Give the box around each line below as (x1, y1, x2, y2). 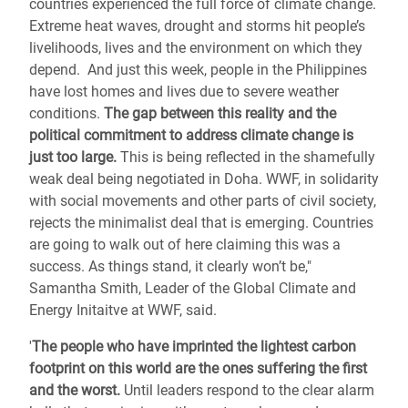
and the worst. (29, 382, 120, 399)
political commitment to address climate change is (29, 127, 353, 144)
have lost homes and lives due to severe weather (29, 83, 339, 100)
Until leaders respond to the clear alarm (120, 382, 374, 399)
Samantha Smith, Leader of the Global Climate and (29, 280, 356, 297)
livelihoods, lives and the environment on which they (29, 39, 362, 56)
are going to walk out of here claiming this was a (29, 236, 341, 253)
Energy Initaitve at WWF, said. (29, 301, 217, 319)
